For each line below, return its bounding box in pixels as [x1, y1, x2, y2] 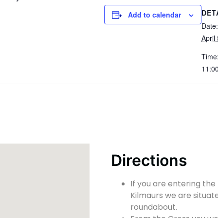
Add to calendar [128, 10, 181, 19]
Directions [110, 150, 187, 170]
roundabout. [130, 201, 177, 213]
